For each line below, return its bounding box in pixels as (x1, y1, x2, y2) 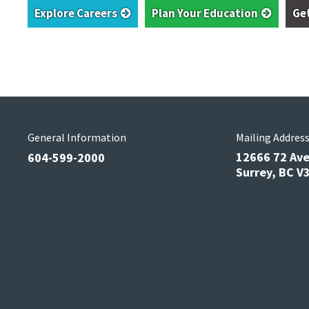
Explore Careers (34, 6, 117, 21)
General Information (28, 130, 126, 145)
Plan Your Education (152, 6, 258, 21)
